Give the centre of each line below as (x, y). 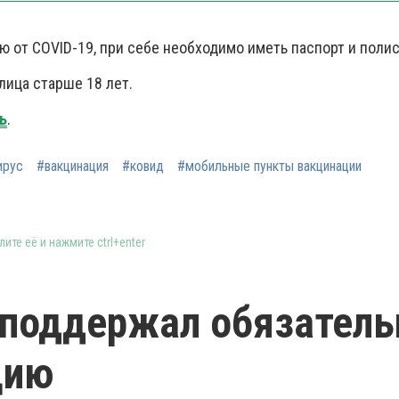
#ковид (143, 166)
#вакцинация (73, 166)
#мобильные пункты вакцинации (269, 166)
